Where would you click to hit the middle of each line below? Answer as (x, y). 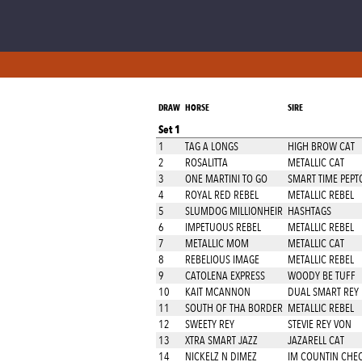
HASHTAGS (309, 211)
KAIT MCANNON (218, 292)
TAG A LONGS (212, 146)
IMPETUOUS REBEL (223, 227)
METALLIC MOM (217, 243)
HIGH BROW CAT (321, 146)
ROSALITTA (206, 162)
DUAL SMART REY (323, 292)
